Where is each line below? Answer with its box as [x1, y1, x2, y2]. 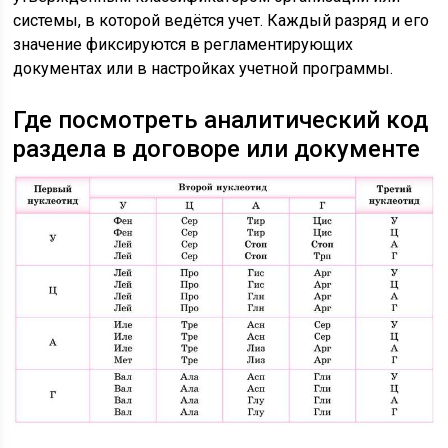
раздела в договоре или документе [13, 134, 421, 163]
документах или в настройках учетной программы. [13, 58, 394, 78]
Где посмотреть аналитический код [13, 105, 429, 134]
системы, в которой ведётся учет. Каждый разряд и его [13, 10, 430, 30]
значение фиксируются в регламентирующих [13, 34, 354, 54]
